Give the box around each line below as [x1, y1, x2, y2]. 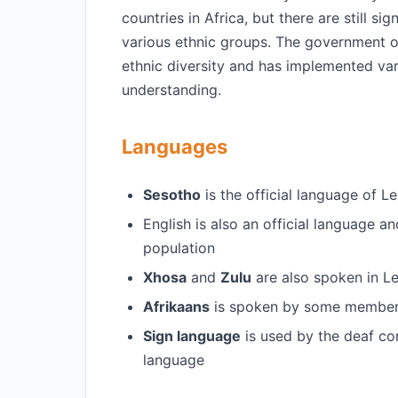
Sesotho [143, 186, 201, 203]
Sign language [143, 327, 241, 345]
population [143, 239, 215, 257]
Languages [122, 135, 227, 158]
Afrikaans [143, 298, 210, 315]
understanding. [122, 81, 221, 99]
